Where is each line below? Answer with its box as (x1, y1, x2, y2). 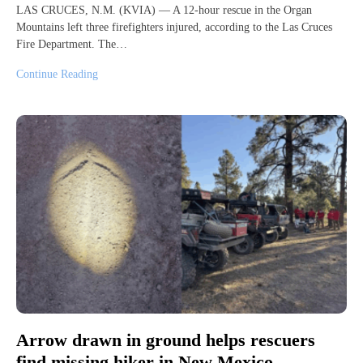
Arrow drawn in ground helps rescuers (16, 330, 315, 351)
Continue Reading (16, 68, 98, 81)
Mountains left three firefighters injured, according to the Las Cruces (16, 21, 332, 34)
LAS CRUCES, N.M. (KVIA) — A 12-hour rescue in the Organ (16, 4, 312, 17)
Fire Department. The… (16, 38, 127, 51)
